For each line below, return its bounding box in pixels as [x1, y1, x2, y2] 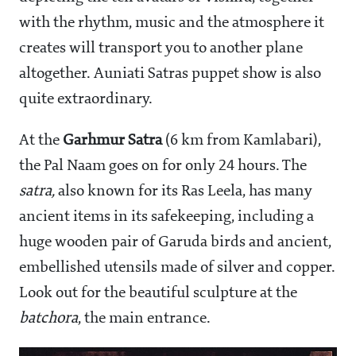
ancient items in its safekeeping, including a [19, 209, 314, 226]
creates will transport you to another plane [19, 41, 303, 57]
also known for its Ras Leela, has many [58, 184, 312, 200]
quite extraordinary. [19, 91, 153, 108]
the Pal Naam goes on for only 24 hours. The [19, 158, 307, 175]
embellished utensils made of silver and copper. [19, 260, 335, 277]
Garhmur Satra [63, 133, 162, 149]
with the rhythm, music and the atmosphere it [19, 15, 324, 32]
